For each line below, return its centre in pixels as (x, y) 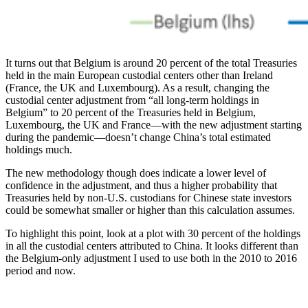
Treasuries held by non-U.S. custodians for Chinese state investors (148, 198)
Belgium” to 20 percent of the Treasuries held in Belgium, (131, 113)
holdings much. (39, 150)
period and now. (41, 271)
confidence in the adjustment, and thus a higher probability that (141, 186)
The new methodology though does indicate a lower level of (136, 173)
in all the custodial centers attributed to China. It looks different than (152, 246)
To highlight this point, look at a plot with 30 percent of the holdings (153, 234)
